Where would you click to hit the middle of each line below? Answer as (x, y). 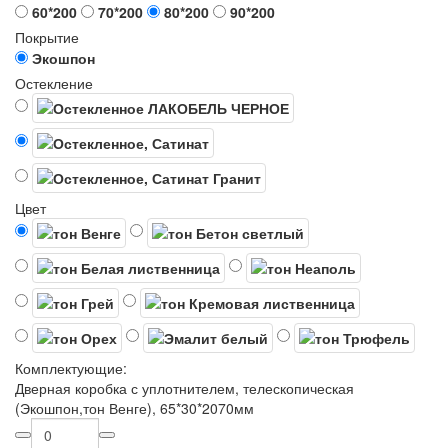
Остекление (54, 83)
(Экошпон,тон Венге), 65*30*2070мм (134, 408)
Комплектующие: (71, 368)
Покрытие (47, 37)
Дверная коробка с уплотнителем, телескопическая (184, 388)
